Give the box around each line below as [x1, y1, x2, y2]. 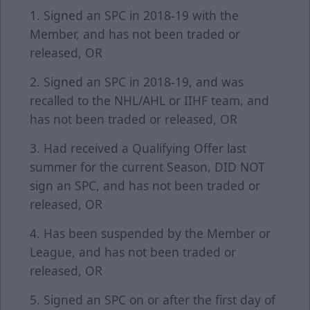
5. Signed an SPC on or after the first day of [30, 291, 275, 309]
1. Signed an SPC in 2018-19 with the [30, 7, 239, 24]
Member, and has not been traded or [30, 26, 240, 43]
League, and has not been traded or [30, 244, 236, 261]
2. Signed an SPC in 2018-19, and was [30, 73, 244, 91]
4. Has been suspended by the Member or [30, 225, 271, 242]
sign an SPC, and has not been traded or [30, 177, 260, 194]
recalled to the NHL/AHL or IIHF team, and [30, 92, 269, 109]
